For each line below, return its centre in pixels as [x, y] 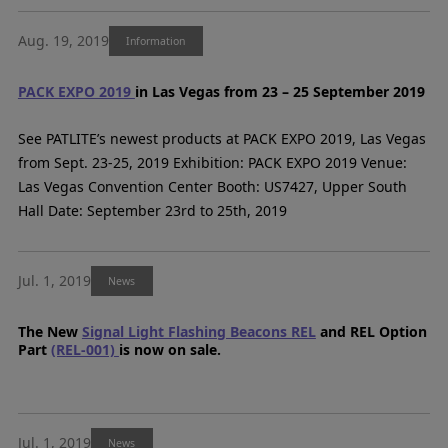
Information [156, 40]
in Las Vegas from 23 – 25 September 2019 [279, 91]
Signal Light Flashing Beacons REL [198, 331]
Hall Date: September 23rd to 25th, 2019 [152, 210]
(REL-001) [84, 349]
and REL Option [371, 331]
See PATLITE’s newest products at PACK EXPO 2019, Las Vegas [221, 138]
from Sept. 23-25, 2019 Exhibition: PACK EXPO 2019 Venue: [212, 162]
